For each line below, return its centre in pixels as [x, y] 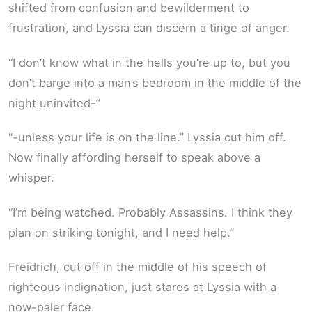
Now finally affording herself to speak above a [134, 158]
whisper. [31, 178]
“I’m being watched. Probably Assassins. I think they [150, 212]
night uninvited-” [54, 103]
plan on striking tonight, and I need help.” [121, 232]
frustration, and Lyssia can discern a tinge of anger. [149, 28]
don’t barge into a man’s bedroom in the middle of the [155, 83]
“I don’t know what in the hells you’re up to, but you [149, 62]
